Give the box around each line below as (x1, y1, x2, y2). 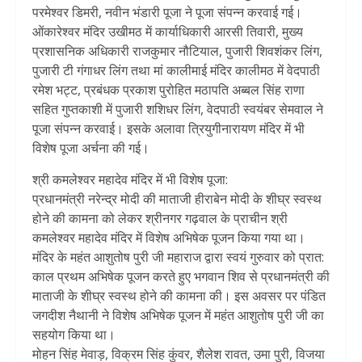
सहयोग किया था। (32, 325, 116, 343)
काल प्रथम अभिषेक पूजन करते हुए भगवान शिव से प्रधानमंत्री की (32, 267, 330, 285)
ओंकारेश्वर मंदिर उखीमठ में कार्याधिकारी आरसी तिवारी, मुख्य (32, 22, 303, 40)
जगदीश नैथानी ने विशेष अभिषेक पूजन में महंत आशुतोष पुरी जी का (32, 305, 324, 324)
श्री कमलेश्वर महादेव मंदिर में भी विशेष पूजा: (32, 170, 228, 188)
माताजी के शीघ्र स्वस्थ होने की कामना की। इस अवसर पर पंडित (32, 286, 326, 305)
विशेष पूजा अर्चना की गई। (32, 138, 149, 157)
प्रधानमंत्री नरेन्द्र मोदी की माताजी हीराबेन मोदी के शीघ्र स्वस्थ (32, 189, 322, 208)
